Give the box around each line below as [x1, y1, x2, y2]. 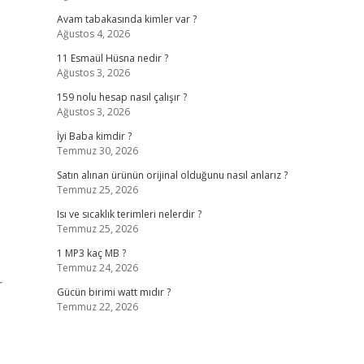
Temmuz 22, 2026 [56, 300, 138, 314]
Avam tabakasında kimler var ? [56, 12, 197, 26]
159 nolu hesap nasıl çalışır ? [56, 90, 187, 104]
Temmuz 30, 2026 [56, 144, 138, 158]
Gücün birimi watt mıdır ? [56, 285, 171, 299]
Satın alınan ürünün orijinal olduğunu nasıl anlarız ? [56, 168, 288, 182]
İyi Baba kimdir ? [56, 129, 132, 143]
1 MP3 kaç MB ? [56, 246, 126, 260]
